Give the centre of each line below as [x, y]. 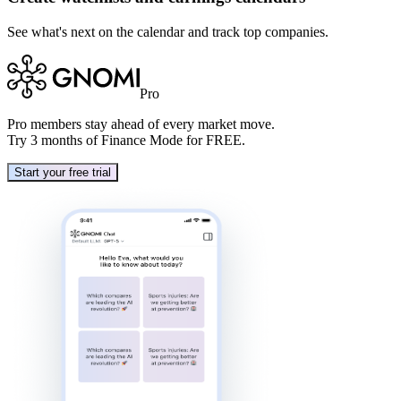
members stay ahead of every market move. [153, 124]
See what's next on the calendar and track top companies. [168, 31]
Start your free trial [63, 172]
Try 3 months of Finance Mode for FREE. [126, 140]
